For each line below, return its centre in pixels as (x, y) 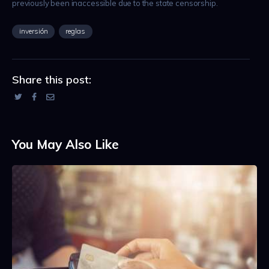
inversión (33, 31)
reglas (76, 31)
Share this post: (52, 80)
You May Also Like (65, 144)
